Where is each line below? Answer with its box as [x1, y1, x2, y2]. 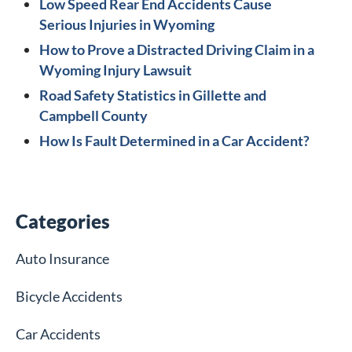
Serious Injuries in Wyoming [39, 16, 214, 34]
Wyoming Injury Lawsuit [39, 61, 192, 79]
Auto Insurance [16, 250, 109, 268]
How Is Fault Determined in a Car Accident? [39, 132, 310, 150]
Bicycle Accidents [16, 288, 123, 306]
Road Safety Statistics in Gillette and [39, 86, 266, 104]
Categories [16, 210, 110, 233]
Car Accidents [16, 325, 101, 343]
